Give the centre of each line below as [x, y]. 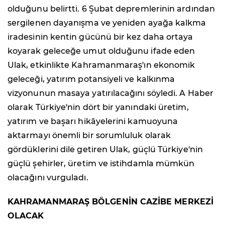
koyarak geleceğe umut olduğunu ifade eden [101, 51]
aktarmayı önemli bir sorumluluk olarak [89, 136]
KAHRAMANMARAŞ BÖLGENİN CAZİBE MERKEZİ [110, 202]
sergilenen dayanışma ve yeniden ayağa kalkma [107, 23]
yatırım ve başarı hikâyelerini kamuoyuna [93, 122]
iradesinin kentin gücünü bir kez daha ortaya [100, 37]
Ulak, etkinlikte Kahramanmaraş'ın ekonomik [101, 65]
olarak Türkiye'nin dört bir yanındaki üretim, [98, 107]
